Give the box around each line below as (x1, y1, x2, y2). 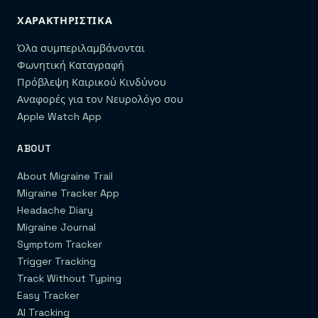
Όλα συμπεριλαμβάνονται (17, 42, 145, 55)
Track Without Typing (17, 272, 121, 285)
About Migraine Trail (17, 170, 113, 183)
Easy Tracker (17, 289, 79, 302)
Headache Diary (17, 204, 93, 217)
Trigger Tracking (17, 255, 96, 268)
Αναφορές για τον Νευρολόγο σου (17, 93, 183, 106)
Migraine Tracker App (17, 187, 119, 200)
